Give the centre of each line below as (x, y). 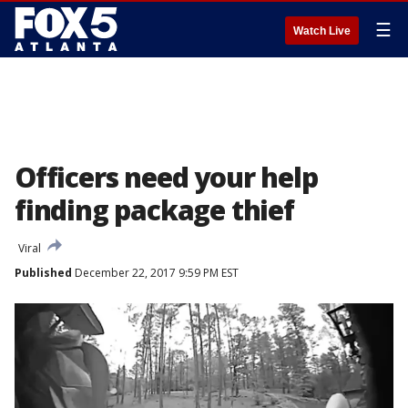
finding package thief (154, 210)
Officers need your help (166, 177)
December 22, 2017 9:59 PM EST (155, 273)
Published (43, 273)
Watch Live (322, 31)
